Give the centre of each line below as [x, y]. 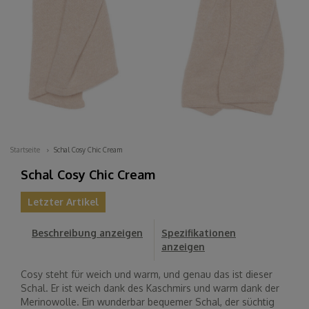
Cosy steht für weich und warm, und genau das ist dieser [147, 275]
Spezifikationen [199, 233]
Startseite [25, 150]
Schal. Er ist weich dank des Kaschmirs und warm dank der [150, 288]
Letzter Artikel [63, 202]
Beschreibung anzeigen [87, 233]
